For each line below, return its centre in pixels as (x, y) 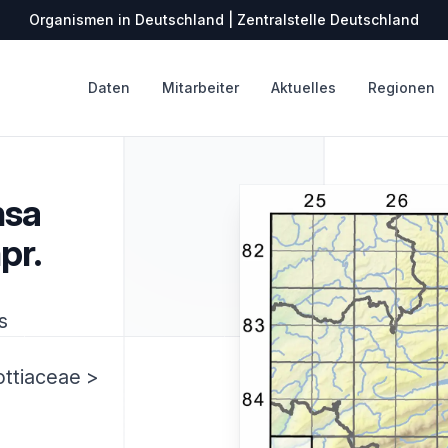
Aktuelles (303, 87)
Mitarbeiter (200, 87)
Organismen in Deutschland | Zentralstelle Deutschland (224, 19)
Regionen (401, 87)
